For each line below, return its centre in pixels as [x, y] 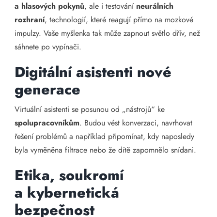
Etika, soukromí [69, 175]
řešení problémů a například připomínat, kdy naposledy [104, 136]
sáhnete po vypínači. [48, 47]
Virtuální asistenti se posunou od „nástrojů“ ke [90, 109]
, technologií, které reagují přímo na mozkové [119, 20]
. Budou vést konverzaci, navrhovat [136, 123]
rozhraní [30, 20]
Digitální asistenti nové [93, 72]
